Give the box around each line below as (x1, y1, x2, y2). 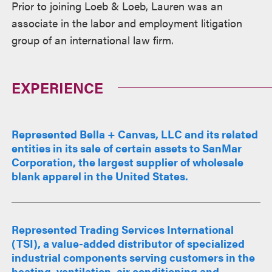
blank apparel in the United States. (12, 168, 191, 183)
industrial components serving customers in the (12, 249, 256, 265)
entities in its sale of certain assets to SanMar (12, 140, 242, 155)
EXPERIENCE (12, 76, 104, 98)
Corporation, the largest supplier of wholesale (12, 154, 244, 169)
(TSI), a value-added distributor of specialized (12, 235, 245, 251)
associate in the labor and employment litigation (12, 15, 243, 30)
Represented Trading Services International (12, 221, 234, 237)
